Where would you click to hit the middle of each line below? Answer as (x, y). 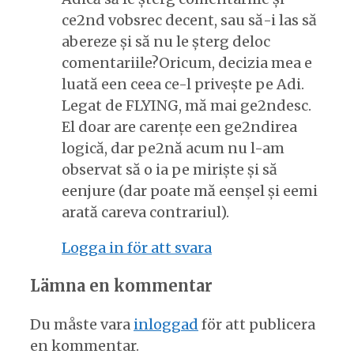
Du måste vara (82, 324)
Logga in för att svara (137, 247)
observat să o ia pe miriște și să (169, 169)
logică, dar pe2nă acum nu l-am (173, 148)
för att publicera (257, 324)
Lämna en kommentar (121, 285)
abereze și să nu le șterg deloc (166, 41)
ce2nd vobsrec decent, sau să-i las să (189, 20)
